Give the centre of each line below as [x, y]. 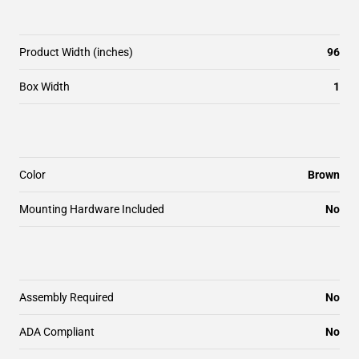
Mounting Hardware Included [92, 209]
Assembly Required [67, 297]
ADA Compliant [57, 332]
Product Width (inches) [76, 52]
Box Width [44, 87]
